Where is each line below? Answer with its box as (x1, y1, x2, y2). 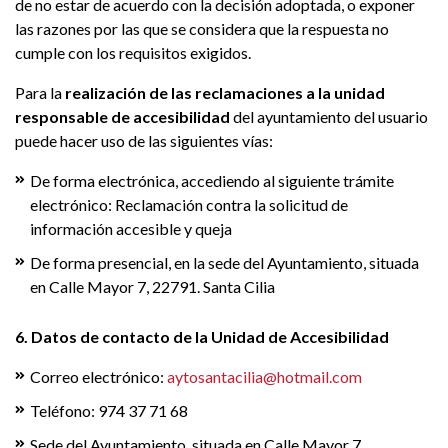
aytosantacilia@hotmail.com (167, 367, 362, 386)
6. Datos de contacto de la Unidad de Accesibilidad (15, 327, 389, 346)
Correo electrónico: (30, 367, 167, 386)
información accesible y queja (30, 219, 232, 238)
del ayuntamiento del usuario (230, 107, 428, 126)
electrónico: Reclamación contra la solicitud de (30, 195, 348, 214)
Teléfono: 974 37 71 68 (30, 401, 188, 420)
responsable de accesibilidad (15, 107, 230, 126)
